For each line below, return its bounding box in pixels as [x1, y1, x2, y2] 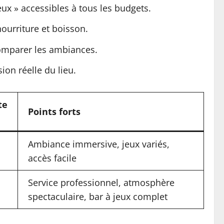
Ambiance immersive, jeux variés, [28, 138, 169, 150]
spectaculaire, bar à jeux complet [28, 190, 167, 202]
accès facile [28, 152, 76, 164]
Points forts [28, 105, 80, 117]
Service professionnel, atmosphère [28, 176, 174, 188]
